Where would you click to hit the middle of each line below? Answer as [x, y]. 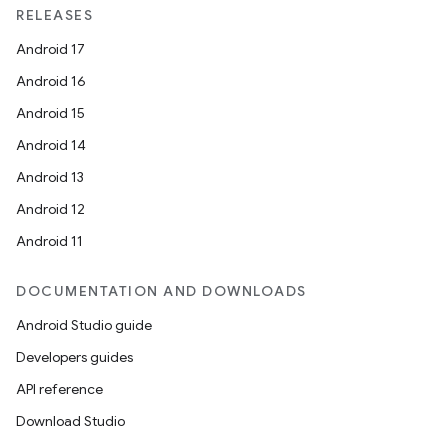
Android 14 [51, 145]
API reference [59, 389]
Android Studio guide [84, 325]
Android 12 [50, 209]
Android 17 [50, 49]
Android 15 [50, 113]
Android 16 [51, 81]
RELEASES [54, 15]
